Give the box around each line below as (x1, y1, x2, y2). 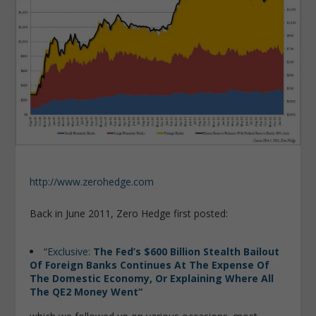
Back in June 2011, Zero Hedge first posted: (30, 207, 229, 221)
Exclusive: (47, 244, 94, 258)
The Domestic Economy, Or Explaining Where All (30, 271, 274, 285)
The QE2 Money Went (30, 284, 139, 298)
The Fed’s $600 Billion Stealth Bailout (93, 244, 280, 258)
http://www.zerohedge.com (30, 174, 154, 188)
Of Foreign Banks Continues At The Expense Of (30, 257, 270, 272)
